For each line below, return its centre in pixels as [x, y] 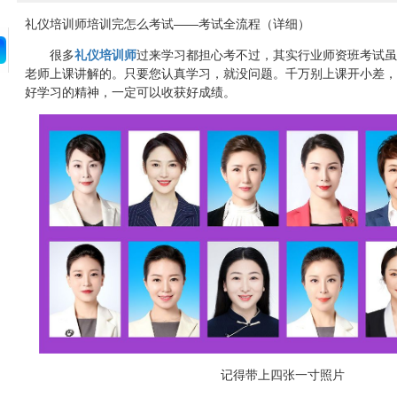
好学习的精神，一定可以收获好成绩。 [130, 92]
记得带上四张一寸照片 [282, 374]
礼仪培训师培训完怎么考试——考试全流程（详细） [167, 24]
